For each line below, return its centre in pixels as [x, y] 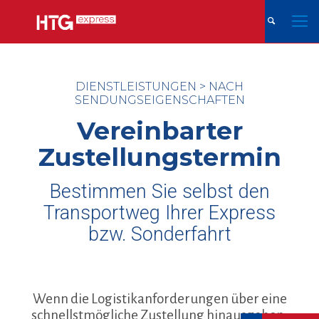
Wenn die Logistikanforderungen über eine [159, 299]
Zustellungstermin [159, 157]
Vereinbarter [159, 131]
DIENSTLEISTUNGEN [136, 87]
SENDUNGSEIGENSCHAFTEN [159, 100]
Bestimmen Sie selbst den [159, 192]
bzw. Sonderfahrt [159, 234]
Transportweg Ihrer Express [159, 213]
